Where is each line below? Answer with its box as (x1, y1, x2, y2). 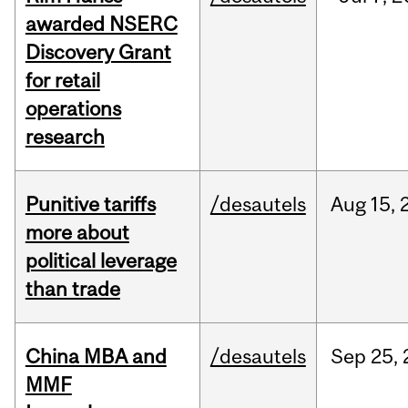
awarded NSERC (25, 12, 178, 36)
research (25, 125, 105, 149)
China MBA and (25, 344, 167, 369)
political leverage (25, 249, 177, 273)
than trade (25, 277, 120, 301)
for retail (25, 68, 100, 93)
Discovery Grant (25, 40, 171, 65)
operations (25, 97, 121, 121)
